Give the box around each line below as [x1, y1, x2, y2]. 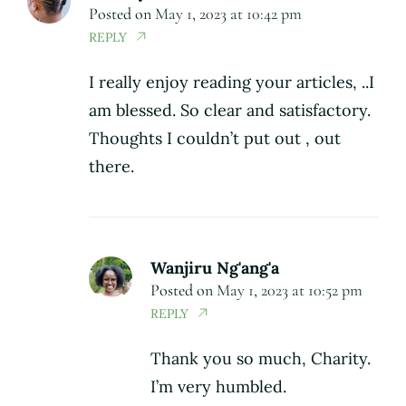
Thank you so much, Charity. [150, 348, 371, 370]
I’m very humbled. [150, 376, 286, 398]
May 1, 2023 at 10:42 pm [155, 4, 302, 24]
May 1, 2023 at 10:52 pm [217, 280, 362, 301]
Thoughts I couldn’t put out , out [89, 128, 341, 150]
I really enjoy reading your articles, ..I [89, 72, 374, 93]
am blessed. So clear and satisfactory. [89, 100, 371, 121]
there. [89, 156, 134, 178]
